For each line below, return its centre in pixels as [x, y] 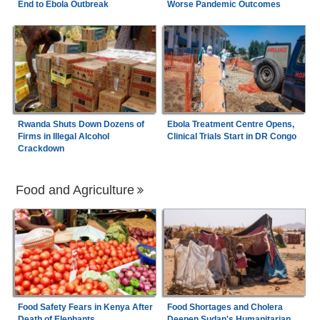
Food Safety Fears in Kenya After [85, 307]
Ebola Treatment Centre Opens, [230, 124]
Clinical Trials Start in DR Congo [231, 136]
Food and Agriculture [75, 190]
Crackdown [41, 148]
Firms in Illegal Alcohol [63, 136]
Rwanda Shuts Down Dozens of [81, 124]
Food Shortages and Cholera [225, 307]
